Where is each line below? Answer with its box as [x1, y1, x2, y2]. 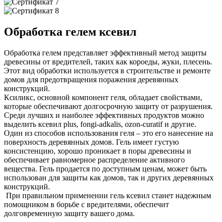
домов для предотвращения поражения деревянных [4, 75, 178, 84]
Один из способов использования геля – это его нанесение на [4, 129, 213, 138]
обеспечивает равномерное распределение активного [4, 156, 185, 165]
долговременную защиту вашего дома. [4, 209, 135, 218]
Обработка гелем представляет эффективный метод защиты [4, 49, 207, 57]
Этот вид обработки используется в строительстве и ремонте [4, 66, 211, 75]
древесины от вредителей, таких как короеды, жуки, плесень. [4, 57, 212, 66]
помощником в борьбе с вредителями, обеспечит [4, 200, 169, 209]
